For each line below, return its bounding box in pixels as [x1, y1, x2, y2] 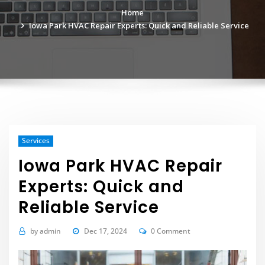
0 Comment [151, 225, 191, 236]
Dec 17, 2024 [83, 225, 127, 236]
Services [21, 135, 50, 146]
